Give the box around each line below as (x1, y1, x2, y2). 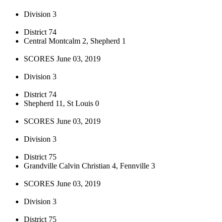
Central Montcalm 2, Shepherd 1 (24, 36, 126, 45)
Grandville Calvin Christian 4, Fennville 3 (24, 161, 155, 170)
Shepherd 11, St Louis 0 (24, 99, 99, 108)
